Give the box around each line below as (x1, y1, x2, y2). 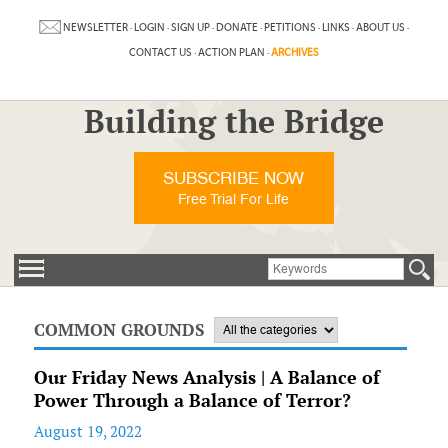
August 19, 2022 (33, 422, 142, 441)
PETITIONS (263, 20, 316, 34)
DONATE (215, 20, 258, 34)
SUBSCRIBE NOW (163, 168, 305, 188)
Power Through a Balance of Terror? (33, 389, 351, 412)
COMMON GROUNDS (33, 319, 204, 341)
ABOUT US (355, 20, 405, 34)
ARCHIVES (270, 46, 319, 59)
